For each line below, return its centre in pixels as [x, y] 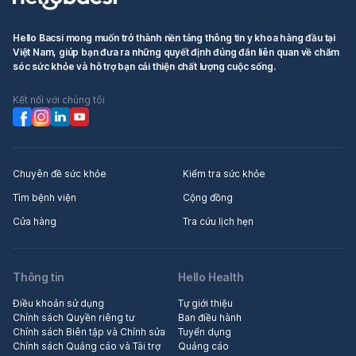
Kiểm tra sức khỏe [224, 174]
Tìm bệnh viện [44, 198]
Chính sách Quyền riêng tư [74, 318]
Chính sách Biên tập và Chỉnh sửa [89, 332]
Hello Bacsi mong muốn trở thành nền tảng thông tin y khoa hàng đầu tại [174, 38]
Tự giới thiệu [205, 304]
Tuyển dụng [205, 332]
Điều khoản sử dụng [58, 304]
